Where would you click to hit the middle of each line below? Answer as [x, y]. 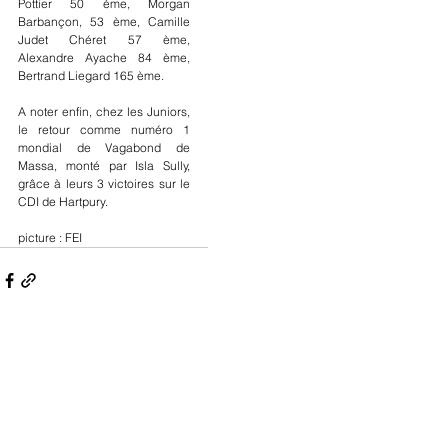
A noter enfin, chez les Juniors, [104, 111]
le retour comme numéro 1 [104, 129]
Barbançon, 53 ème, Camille [104, 21]
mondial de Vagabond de [104, 147]
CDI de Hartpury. [63, 201]
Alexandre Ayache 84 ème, [104, 57]
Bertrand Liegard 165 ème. [91, 75]
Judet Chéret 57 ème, [104, 39]
